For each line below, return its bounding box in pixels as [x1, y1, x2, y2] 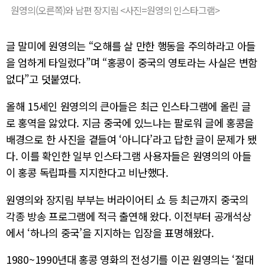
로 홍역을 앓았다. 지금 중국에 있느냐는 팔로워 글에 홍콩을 [6, 115, 254, 130]
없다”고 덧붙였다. [6, 72, 81, 87]
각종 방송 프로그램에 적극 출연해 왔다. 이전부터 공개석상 [6, 208, 251, 224]
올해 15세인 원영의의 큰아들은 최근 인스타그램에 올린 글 [6, 99, 251, 114]
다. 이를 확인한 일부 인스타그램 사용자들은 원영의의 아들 [6, 148, 251, 163]
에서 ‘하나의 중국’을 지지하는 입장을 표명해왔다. [6, 225, 214, 240]
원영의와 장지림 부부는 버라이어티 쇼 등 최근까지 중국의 [6, 192, 248, 207]
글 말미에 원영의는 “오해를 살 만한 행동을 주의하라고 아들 [6, 38, 256, 54]
